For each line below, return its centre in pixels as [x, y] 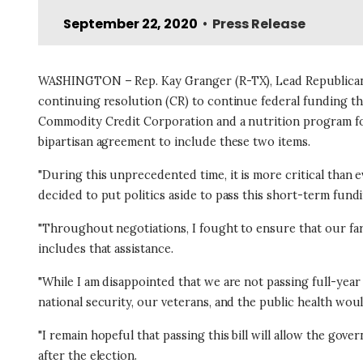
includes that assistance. [106, 249]
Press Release [259, 24]
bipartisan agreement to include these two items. [174, 142]
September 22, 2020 [131, 24]
